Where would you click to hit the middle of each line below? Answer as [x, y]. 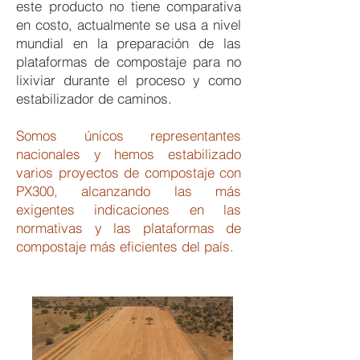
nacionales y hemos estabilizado [129, 154]
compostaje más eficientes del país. [125, 246]
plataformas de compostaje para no [129, 61]
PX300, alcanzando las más [129, 191]
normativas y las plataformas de [129, 228]
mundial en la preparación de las [129, 43]
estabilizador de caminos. [94, 98]
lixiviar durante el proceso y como [129, 80]
